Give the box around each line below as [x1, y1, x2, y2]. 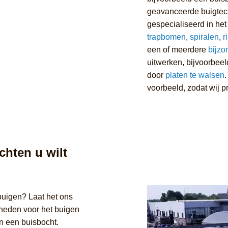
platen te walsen [165, 70, 224, 79]
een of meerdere [147, 45, 208, 54]
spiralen [189, 32, 219, 41]
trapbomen [147, 32, 186, 41]
